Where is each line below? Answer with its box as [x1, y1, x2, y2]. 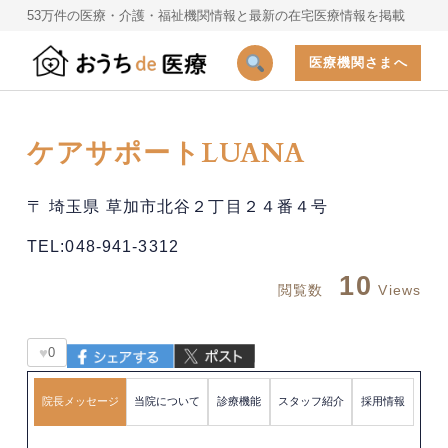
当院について [134, 395, 200, 408]
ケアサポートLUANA [26, 135, 306, 173]
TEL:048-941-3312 [26, 236, 197, 255]
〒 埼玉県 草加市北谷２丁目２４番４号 [26, 196, 329, 215]
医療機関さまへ [308, 54, 408, 70]
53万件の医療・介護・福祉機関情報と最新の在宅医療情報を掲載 [26, 7, 405, 23]
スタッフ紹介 [277, 395, 344, 408]
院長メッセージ [41, 395, 119, 408]
